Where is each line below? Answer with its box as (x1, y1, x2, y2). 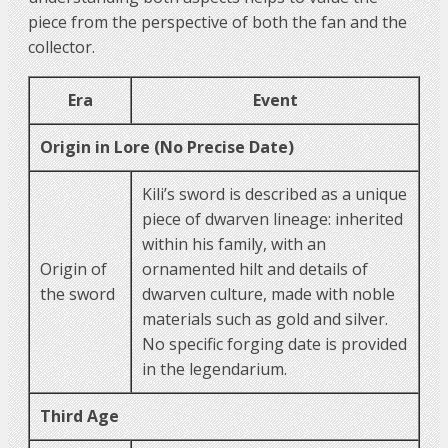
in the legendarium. (142, 357, 287, 380)
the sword (40, 282, 115, 305)
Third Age (40, 404, 119, 427)
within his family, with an (142, 232, 326, 255)
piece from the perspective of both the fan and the (28, 10, 407, 33)
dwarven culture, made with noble (142, 282, 395, 305)
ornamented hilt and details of (142, 257, 368, 280)
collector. (28, 35, 95, 58)
